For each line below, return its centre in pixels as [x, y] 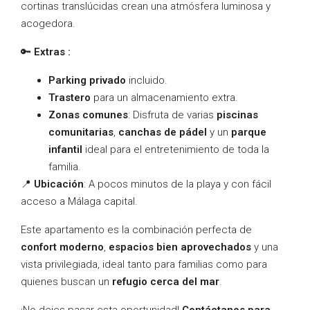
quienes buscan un [66, 282]
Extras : [52, 52]
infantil [65, 149]
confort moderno [62, 247]
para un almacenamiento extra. [164, 98]
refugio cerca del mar [166, 282]
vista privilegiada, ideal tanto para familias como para [144, 264]
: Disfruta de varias [172, 115]
